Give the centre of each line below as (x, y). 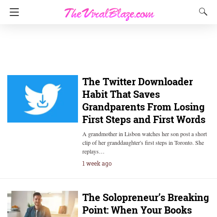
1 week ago (97, 163)
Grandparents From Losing (143, 107)
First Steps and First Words (144, 119)
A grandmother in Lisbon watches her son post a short (144, 134)
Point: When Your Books (137, 210)
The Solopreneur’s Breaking (145, 197)
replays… (93, 151)
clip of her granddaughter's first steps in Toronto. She (143, 142)
